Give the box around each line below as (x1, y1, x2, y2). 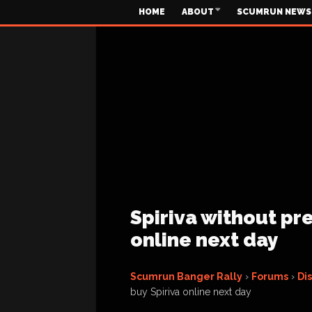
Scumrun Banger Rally (130, 271, 242, 282)
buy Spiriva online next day (130, 286, 251, 297)
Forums (251, 271, 288, 282)
